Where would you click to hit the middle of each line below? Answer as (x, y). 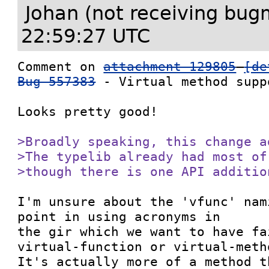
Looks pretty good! (88, 111)
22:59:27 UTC (86, 36)
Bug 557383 (57, 81)
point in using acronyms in (119, 216)
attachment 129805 (170, 66)
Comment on (61, 66)
